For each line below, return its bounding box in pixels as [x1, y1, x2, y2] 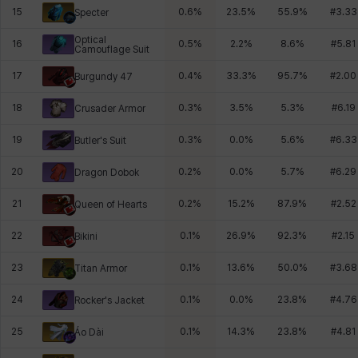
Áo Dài [74, 326, 104, 338]
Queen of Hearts [74, 198, 147, 210]
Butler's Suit [74, 134, 126, 146]
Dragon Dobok [74, 166, 139, 178]
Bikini [74, 230, 97, 242]
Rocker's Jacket [74, 294, 145, 306]
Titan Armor [74, 262, 127, 274]
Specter [74, 6, 109, 18]
